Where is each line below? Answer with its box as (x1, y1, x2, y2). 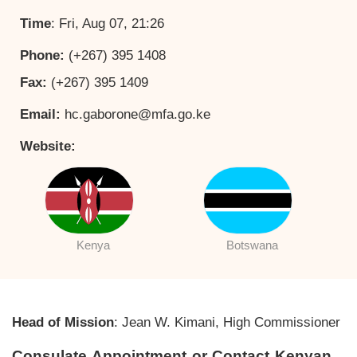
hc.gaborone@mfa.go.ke (65, 106, 210, 122)
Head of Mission (12, 314, 114, 330)
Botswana (226, 237, 278, 252)
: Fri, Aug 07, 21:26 (51, 15, 164, 31)
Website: (20, 138, 76, 154)
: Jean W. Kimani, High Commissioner (114, 314, 340, 330)
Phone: (20, 47, 69, 63)
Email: (20, 106, 65, 122)
